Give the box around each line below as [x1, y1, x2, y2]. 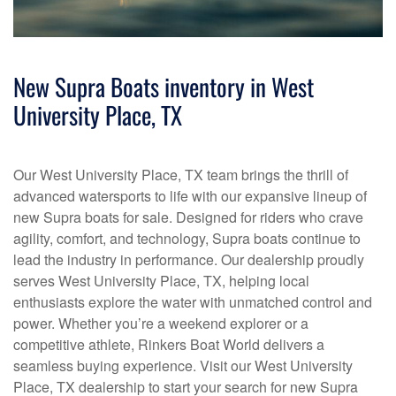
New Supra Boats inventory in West [13, 68, 314, 104]
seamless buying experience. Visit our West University [13, 354, 353, 376]
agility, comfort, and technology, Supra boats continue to [13, 227, 361, 248]
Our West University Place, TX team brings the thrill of [13, 164, 348, 185]
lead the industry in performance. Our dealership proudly [13, 248, 364, 270]
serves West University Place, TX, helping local [13, 270, 309, 291]
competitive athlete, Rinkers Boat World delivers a [13, 333, 324, 354]
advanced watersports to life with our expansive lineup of [13, 185, 367, 206]
